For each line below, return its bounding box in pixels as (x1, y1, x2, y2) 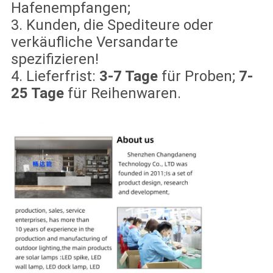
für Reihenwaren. (63, 85, 181, 102)
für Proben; (157, 68, 239, 85)
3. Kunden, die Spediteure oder (10, 16, 213, 34)
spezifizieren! (10, 51, 99, 68)
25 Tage (10, 85, 64, 102)
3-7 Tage (99, 68, 158, 85)
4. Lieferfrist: (10, 68, 99, 85)
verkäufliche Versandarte (10, 34, 178, 51)
